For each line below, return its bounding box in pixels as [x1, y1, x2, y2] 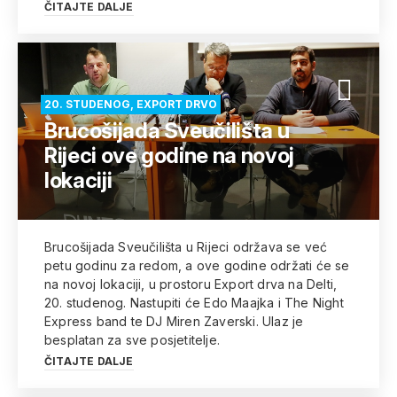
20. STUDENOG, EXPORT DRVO [44, 97, 217, 111]
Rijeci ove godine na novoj [44, 143, 294, 168]
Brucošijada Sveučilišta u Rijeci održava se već [44, 239, 328, 254]
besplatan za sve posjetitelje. [44, 332, 220, 347]
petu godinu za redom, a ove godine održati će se [44, 258, 350, 273]
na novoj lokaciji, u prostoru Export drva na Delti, [44, 276, 338, 292]
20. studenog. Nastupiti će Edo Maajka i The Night [44, 295, 344, 310]
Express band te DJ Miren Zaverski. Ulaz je [44, 314, 304, 329]
